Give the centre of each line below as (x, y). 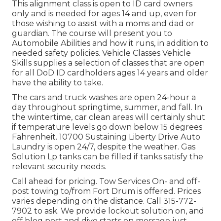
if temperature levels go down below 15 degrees (107, 127)
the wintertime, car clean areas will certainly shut (109, 117)
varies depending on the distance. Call (88, 201)
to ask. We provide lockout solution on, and (118, 211)
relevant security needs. (59, 166)
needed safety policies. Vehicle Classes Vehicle (101, 53)
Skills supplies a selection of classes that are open (108, 63)
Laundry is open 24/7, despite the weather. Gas (104, 147)
